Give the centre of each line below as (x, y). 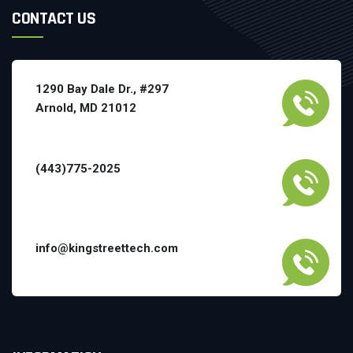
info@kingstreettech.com (107, 248)
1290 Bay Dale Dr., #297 (102, 89)
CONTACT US (54, 19)
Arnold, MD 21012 (86, 108)
